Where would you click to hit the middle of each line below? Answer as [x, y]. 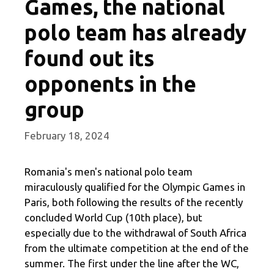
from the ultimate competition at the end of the [137, 248]
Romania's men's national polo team [109, 171]
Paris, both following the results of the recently [134, 202]
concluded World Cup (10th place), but [113, 217]
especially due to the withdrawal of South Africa [135, 232]
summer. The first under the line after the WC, [132, 263]
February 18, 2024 [67, 135]
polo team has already [135, 33]
